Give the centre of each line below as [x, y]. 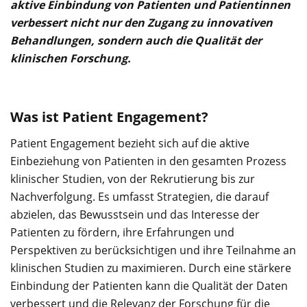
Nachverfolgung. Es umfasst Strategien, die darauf [139, 197]
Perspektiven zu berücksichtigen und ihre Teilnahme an [153, 250]
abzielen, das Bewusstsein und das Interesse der [135, 215]
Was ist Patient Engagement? [109, 117]
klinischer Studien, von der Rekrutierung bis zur [133, 179]
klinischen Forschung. [71, 59]
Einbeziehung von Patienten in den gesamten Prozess [148, 161]
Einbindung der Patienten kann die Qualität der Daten [149, 286]
